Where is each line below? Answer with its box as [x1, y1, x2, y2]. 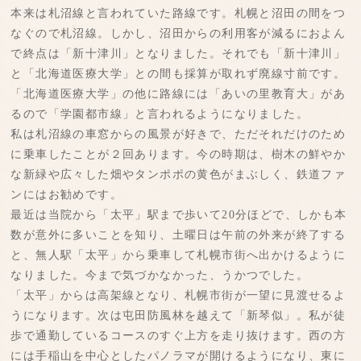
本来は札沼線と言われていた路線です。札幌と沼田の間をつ [10, 7, 346, 20]
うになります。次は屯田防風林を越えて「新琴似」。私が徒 [10, 309, 346, 322]
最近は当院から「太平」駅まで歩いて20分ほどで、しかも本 [10, 209, 347, 222]
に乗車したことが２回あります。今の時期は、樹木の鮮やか [10, 148, 346, 161]
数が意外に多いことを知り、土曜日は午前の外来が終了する [10, 229, 346, 242]
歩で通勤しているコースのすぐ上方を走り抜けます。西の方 [10, 330, 346, 342]
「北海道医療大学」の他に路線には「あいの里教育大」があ [10, 88, 346, 101]
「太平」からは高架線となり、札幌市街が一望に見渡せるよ [10, 289, 346, 302]
